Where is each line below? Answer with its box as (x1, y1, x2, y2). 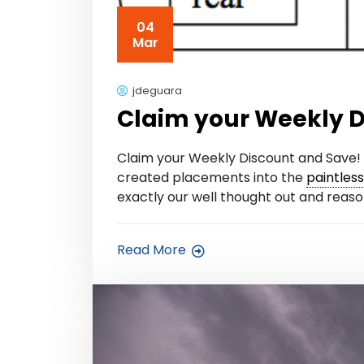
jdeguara (132, 83, 182, 99)
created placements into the (117, 168, 306, 188)
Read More (117, 240, 186, 260)
